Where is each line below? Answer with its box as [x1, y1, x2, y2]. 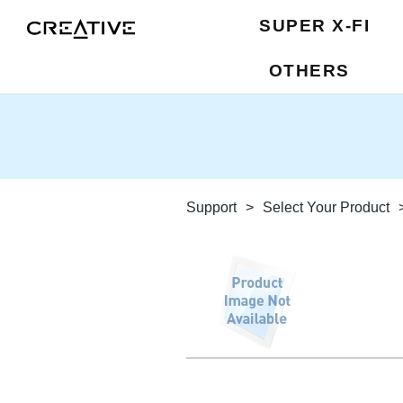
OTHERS [268, 61, 350, 80]
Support [186, 200, 237, 215]
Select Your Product [263, 200, 390, 215]
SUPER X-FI [259, 16, 371, 35]
